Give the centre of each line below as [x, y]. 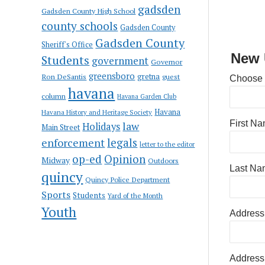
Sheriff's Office [67, 44]
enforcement [73, 142]
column [54, 96]
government [120, 60]
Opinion [125, 159]
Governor [167, 62]
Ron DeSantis [64, 76]
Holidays [101, 126]
